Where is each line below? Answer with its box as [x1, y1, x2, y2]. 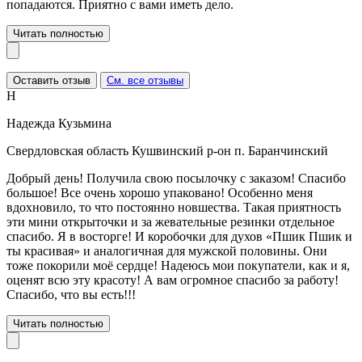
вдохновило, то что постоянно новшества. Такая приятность [6, 200, 341, 214]
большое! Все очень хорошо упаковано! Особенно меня [6, 185, 313, 200]
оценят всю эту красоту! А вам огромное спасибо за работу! [6, 272, 339, 287]
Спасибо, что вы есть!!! [6, 287, 136, 301]
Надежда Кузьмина [6, 116, 112, 130]
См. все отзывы [107, 74, 183, 86]
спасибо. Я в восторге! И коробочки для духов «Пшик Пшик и [6, 229, 352, 243]
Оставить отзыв [13, 74, 90, 86]
